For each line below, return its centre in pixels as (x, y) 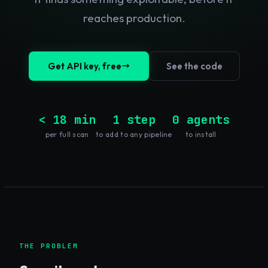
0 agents (201, 119)
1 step (134, 119)
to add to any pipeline (134, 134)
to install (201, 134)
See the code (194, 66)
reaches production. (134, 18)
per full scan (67, 134)
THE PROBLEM (49, 246)
